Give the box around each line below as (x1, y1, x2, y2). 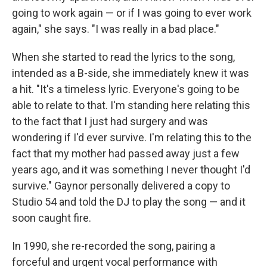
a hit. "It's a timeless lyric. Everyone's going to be (12, 83, 240, 95)
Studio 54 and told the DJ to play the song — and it (12, 195, 246, 208)
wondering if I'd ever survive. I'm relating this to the (12, 131, 252, 144)
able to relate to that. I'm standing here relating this (12, 99, 250, 111)
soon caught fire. (12, 212, 91, 224)
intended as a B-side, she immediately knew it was (12, 67, 249, 79)
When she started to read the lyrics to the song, (12, 51, 235, 63)
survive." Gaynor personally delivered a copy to (12, 179, 230, 192)
